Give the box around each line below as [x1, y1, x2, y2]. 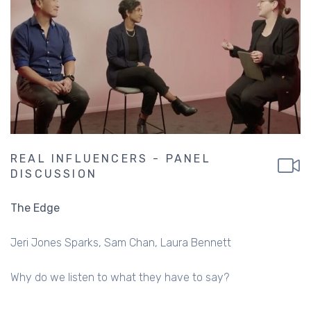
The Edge [10, 201, 60, 215]
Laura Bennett [160, 235, 231, 249]
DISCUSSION [10, 167, 97, 180]
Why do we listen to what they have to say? [10, 270, 229, 284]
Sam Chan [104, 235, 155, 249]
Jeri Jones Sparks [10, 235, 99, 249]
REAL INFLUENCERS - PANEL [10, 151, 211, 165]
